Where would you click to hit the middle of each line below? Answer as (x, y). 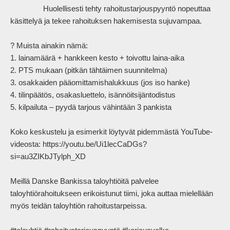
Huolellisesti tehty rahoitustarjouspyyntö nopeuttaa (27, 9)
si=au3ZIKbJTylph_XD (49, 157)
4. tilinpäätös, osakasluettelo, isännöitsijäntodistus (94, 95)
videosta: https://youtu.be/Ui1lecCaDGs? (79, 144)
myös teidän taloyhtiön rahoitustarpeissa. (80, 206)
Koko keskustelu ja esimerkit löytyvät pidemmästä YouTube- (111, 132)
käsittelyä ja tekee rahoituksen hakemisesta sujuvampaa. (107, 21)
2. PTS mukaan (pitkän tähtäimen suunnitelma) (90, 70)
